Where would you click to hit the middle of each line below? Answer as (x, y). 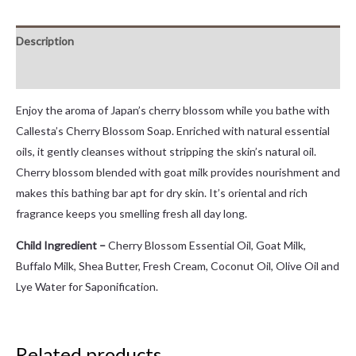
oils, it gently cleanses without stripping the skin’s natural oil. (166, 151)
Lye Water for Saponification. (87, 286)
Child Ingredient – (62, 245)
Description (45, 41)
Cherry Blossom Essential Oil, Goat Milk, (207, 245)
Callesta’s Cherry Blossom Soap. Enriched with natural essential (173, 130)
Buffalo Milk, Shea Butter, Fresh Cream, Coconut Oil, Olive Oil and (178, 265)
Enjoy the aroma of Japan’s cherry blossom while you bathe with (173, 110)
